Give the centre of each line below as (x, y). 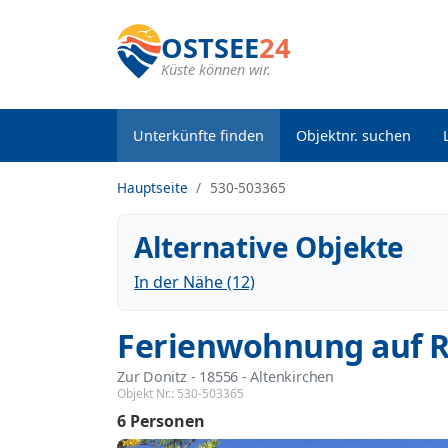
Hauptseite (152, 187)
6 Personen (161, 421)
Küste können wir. (216, 69)
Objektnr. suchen (353, 135)
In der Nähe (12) (194, 282)
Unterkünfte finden (198, 135)
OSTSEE (210, 47)
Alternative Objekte (269, 247)
